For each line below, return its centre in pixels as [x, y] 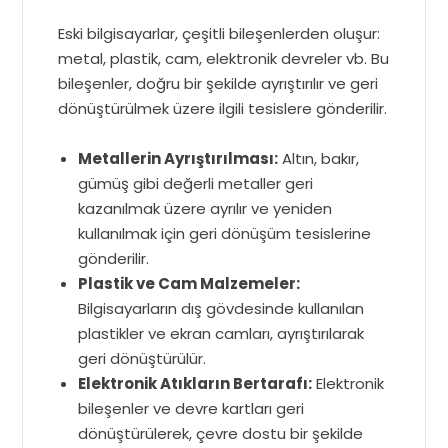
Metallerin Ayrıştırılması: [178, 158]
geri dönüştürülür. [142, 358]
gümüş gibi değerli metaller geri [196, 183]
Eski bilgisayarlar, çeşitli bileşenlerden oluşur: [219, 33]
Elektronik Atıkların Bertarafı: [195, 383]
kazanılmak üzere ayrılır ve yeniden [205, 208]
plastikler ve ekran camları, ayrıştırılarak [221, 333]
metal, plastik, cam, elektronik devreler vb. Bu [224, 58]
